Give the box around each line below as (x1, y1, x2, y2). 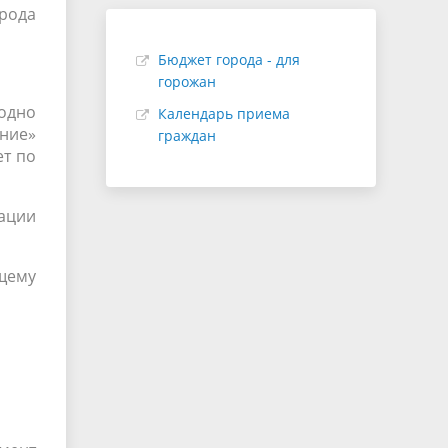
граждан (158, 126, 216, 145)
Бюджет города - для (158, 50, 300, 69)
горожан (158, 72, 216, 91)
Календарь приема (158, 104, 290, 123)
